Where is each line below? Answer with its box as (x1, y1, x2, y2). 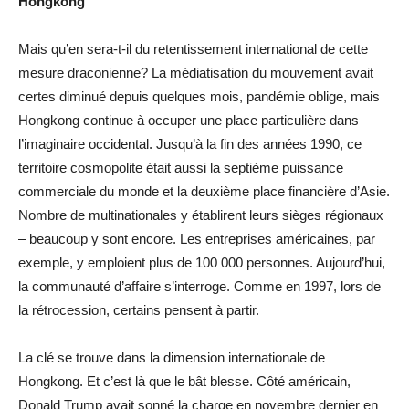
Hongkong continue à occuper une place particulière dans (18, 111, 359, 128)
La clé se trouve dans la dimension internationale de (18, 349, 325, 365)
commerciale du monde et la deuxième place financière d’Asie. (18, 183, 390, 199)
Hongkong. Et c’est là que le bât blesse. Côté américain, (18, 372, 351, 389)
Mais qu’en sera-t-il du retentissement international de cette (18, 40, 368, 57)
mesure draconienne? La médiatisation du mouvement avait (18, 64, 373, 80)
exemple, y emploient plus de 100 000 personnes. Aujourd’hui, (18, 254, 385, 270)
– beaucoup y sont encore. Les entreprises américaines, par (18, 230, 375, 246)
